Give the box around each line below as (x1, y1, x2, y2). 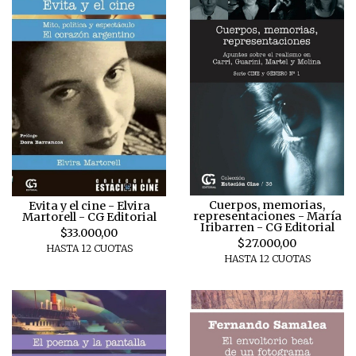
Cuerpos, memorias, (209, 197, 325, 212)
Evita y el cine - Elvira (28, 199, 150, 214)
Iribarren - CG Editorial (199, 219, 335, 234)
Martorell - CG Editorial (21, 210, 157, 225)
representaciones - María (192, 208, 342, 223)
